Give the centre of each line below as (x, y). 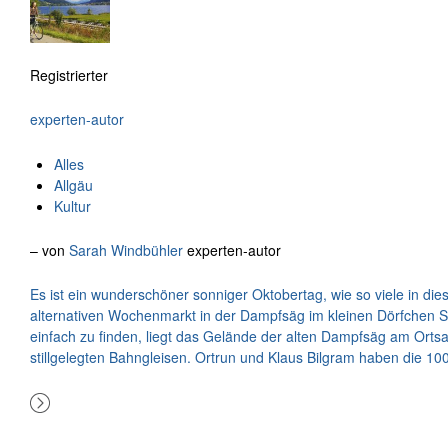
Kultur (72, 205)
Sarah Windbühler (126, 250)
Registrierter (69, 75)
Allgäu (73, 184)
